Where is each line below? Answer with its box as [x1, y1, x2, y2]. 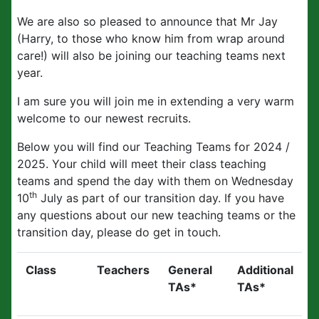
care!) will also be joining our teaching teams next [17, 48, 286, 63]
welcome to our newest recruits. [17, 111, 191, 125]
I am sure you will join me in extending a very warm [17, 94, 294, 108]
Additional [237, 263, 293, 277]
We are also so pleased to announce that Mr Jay [17, 14, 278, 28]
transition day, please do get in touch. [17, 225, 221, 239]
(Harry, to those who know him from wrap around [17, 31, 285, 46]
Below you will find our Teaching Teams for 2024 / [17, 140, 290, 154]
